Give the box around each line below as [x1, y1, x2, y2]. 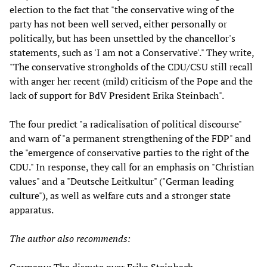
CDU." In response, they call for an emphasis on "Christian [10, 160, 254, 174]
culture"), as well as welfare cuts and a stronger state [10, 189, 231, 203]
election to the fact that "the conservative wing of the [10, 3, 234, 17]
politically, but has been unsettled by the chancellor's [10, 32, 235, 45]
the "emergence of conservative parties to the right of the [10, 146, 249, 160]
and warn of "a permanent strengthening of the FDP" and [10, 132, 251, 145]
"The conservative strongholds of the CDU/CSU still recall [10, 60, 253, 74]
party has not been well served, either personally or [10, 17, 227, 31]
